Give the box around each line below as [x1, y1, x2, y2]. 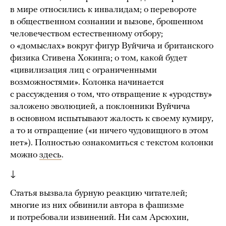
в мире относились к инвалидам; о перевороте [10, 5, 197, 15]
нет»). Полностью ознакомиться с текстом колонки [10, 138, 213, 148]
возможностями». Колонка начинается [10, 77, 164, 87]
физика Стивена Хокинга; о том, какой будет [10, 53, 187, 63]
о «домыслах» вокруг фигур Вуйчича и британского [10, 41, 213, 51]
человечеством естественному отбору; [10, 29, 163, 39]
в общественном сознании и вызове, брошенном [10, 17, 203, 27]
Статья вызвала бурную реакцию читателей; [10, 188, 187, 198]
